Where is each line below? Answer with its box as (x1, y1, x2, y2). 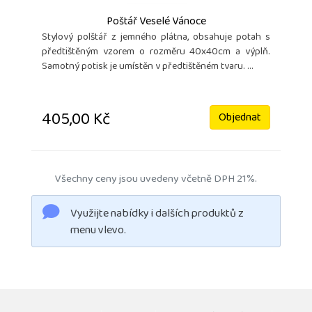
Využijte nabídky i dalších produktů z (70, 203, 244, 226)
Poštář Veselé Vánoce (106, 11, 206, 34)
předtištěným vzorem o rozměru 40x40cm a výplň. (42, 42, 270, 63)
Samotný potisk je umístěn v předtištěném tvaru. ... (42, 57, 253, 78)
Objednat (219, 107, 261, 130)
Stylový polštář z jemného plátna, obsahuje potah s (42, 28, 270, 49)
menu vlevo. (70, 220, 126, 243)
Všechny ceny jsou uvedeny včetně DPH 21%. (55, 169, 257, 192)
